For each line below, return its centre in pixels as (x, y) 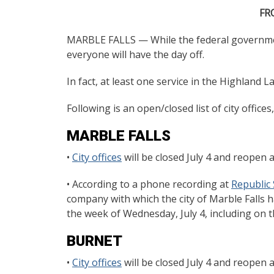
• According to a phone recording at (149, 184)
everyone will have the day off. (135, 54)
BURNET (94, 241)
